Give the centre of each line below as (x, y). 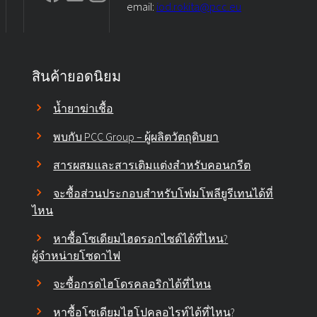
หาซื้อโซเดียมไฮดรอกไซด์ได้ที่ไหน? (141, 238)
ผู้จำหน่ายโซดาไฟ (76, 255)
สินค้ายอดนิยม (77, 76)
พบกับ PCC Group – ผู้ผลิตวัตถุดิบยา (136, 137)
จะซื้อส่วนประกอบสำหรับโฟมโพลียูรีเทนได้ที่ (163, 193)
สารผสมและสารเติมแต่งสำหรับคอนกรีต (152, 165)
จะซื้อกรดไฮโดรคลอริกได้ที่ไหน (132, 284)
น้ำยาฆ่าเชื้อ (83, 108)
